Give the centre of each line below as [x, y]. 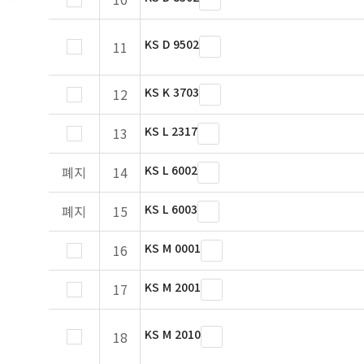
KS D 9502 [172, 44]
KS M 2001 [173, 287]
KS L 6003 [171, 209]
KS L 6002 [171, 170]
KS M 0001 [173, 248]
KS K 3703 [172, 92]
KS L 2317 [171, 131]
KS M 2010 [173, 334]
